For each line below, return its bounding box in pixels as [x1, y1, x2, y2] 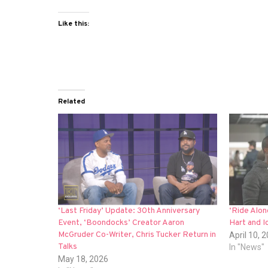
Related [58, 97, 86, 107]
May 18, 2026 [58, 254, 109, 264]
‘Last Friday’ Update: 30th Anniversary [58, 205, 200, 216]
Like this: [58, 19, 90, 29]
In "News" [229, 242, 265, 252]
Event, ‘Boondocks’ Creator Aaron [58, 217, 185, 228]
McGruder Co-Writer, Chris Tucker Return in [58, 229, 217, 240]
